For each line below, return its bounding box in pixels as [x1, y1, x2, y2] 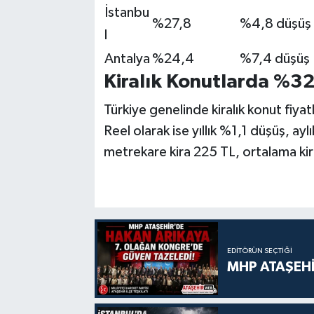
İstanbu [104, 5, 149, 20]
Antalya [104, 51, 150, 66]
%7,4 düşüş [239, 51, 310, 66]
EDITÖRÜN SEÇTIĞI [227, 247, 293, 254]
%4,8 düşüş [239, 16, 311, 31]
